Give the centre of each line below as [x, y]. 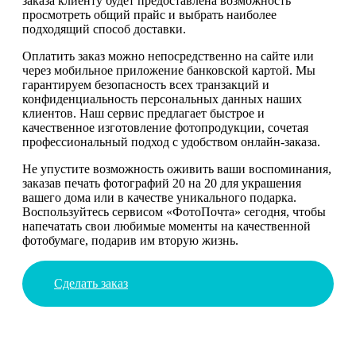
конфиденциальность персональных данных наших [162, 99]
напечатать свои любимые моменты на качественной [166, 226]
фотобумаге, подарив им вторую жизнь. [130, 240]
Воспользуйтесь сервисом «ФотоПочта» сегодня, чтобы [174, 211]
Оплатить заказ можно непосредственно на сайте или [168, 56]
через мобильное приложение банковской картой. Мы [169, 70]
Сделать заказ [91, 283]
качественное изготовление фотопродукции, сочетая [165, 127]
